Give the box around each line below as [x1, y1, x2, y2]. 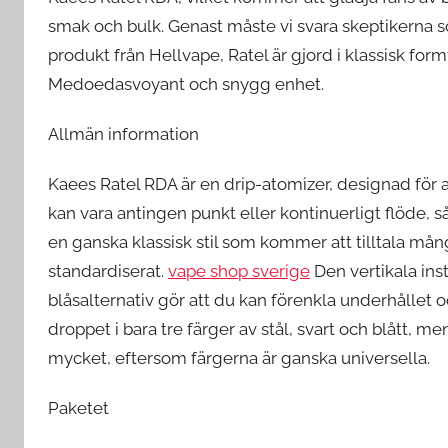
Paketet [48, 398, 109, 419]
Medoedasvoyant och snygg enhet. [48, 73, 324, 94]
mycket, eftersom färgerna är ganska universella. [48, 348, 430, 368]
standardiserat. [48, 261, 168, 281]
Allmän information [48, 123, 199, 144]
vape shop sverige [168, 261, 310, 281]
